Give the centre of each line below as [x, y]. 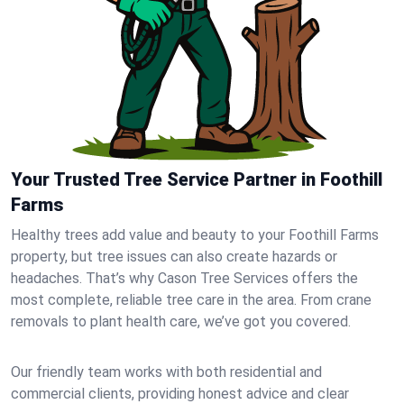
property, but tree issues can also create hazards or [174, 257]
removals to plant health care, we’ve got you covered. [181, 321]
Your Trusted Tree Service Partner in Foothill [197, 179]
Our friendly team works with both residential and [166, 372]
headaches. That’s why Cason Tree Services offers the [184, 278]
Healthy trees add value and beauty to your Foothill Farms [195, 235]
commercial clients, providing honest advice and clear [180, 394]
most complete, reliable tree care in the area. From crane [191, 300]
